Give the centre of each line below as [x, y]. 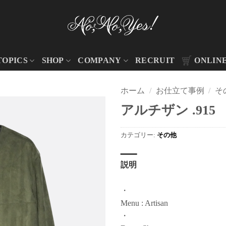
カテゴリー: [139, 135]
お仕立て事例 [180, 91]
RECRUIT [155, 60]
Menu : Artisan [144, 203]
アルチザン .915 [168, 110]
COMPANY [100, 60]
